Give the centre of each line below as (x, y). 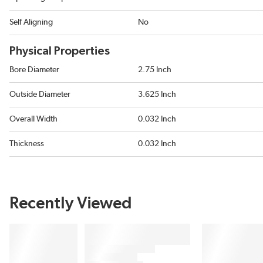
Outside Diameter (40, 95)
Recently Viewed (71, 204)
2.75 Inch (155, 70)
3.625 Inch (157, 95)
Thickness (27, 144)
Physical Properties (60, 51)
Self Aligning (31, 22)
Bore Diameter (34, 70)
